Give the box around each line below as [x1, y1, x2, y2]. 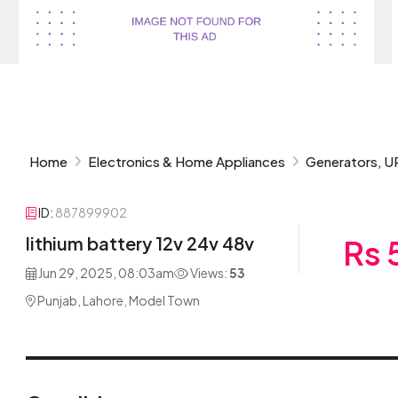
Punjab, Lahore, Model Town [36, 292, 200, 308]
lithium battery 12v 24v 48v [26, 232, 254, 254]
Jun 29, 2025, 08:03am [36, 265, 174, 281]
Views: [188, 265, 229, 281]
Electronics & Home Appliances [88, 153, 285, 170]
